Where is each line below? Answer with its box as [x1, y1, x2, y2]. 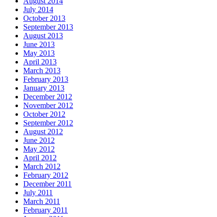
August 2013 [23, 31, 63, 40]
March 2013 [23, 66, 61, 75]
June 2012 [23, 136, 55, 145]
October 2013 [23, 14, 65, 23]
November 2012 [23, 101, 73, 110]
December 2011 [23, 180, 72, 188]
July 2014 [23, 5, 53, 14]
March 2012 [23, 162, 61, 171]
